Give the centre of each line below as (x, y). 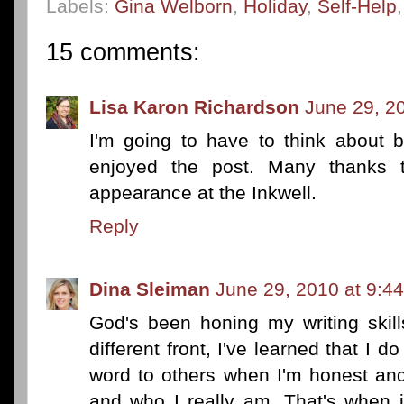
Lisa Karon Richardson (194, 106)
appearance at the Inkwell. (203, 192)
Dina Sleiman (150, 289)
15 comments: (123, 53)
